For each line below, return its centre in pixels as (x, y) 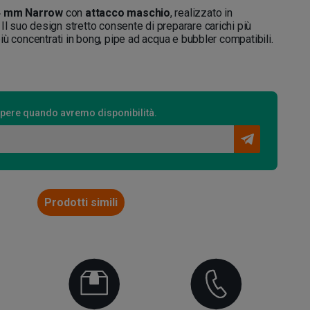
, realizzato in (201, 13)
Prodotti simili (81, 203)
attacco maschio (128, 13)
